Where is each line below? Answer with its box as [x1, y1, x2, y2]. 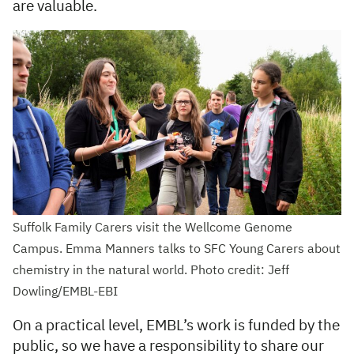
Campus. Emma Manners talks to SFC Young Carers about [13, 243, 341, 256]
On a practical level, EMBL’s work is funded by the [13, 318, 340, 333]
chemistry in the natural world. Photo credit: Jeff [13, 264, 289, 277]
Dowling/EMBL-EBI [13, 285, 118, 299]
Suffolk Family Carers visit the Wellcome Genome [13, 221, 292, 235]
